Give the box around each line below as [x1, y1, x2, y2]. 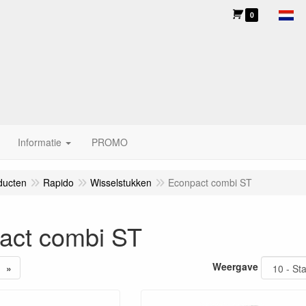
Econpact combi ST [168, 176, 252, 189]
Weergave [212, 259, 258, 273]
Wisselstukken [90, 176, 152, 189]
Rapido [43, 176, 74, 189]
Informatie [18, 135, 61, 149]
